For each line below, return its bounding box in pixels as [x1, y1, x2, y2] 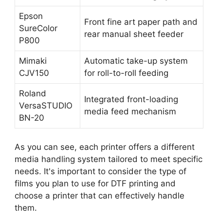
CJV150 [19, 68, 49, 78]
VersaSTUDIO [19, 101, 73, 111]
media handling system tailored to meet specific [15, 154, 202, 164]
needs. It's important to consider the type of [15, 166, 186, 176]
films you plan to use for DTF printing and [15, 178, 176, 188]
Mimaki [19, 56, 47, 66]
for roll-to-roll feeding [84, 68, 168, 78]
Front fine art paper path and [84, 17, 198, 27]
